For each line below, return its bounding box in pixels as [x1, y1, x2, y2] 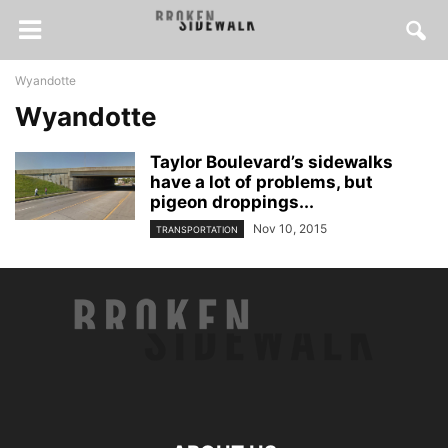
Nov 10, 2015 [253, 221, 327, 236]
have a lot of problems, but [150, 172, 373, 192]
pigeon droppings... [150, 192, 314, 212]
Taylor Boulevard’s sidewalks [150, 152, 393, 172]
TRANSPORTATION [156, 224, 238, 236]
